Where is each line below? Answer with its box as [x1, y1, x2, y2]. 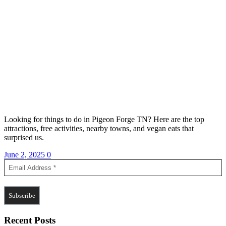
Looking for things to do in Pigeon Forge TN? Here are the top [4, 115, 204, 124]
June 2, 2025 [4, 150, 47, 159]
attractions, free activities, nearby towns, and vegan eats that [4, 124, 194, 133]
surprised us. [4, 133, 44, 142]
